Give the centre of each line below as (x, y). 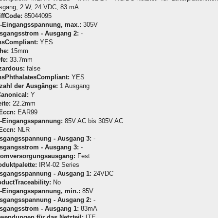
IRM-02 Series (58, 164)
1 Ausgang (74, 86)
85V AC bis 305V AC (93, 121)
